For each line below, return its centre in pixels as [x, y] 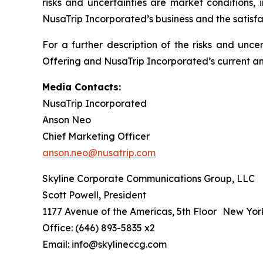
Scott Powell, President [94, 195]
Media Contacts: [82, 87]
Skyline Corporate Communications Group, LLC [149, 178]
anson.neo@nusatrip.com [99, 153]
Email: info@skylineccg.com [104, 244]
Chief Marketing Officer [96, 136]
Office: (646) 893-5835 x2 [99, 228]
